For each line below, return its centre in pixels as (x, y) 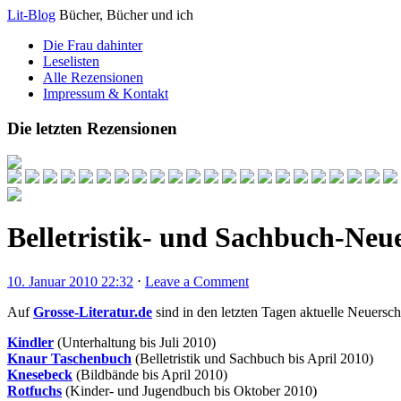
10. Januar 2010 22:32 (70, 282)
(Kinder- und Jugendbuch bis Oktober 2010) (189, 391)
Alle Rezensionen (93, 77)
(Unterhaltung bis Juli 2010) (135, 343)
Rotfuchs (34, 391)
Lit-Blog (31, 15)
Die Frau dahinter (93, 45)
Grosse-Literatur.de (93, 312)
